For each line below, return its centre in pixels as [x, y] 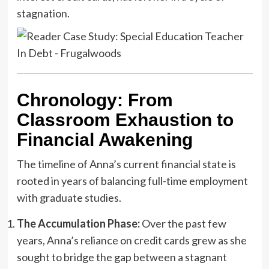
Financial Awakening [104, 140]
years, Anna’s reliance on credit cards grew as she [131, 240]
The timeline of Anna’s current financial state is [126, 164]
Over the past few [183, 224]
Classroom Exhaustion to [125, 120]
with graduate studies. [69, 198]
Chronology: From [95, 100]
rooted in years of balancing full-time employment [132, 181]
